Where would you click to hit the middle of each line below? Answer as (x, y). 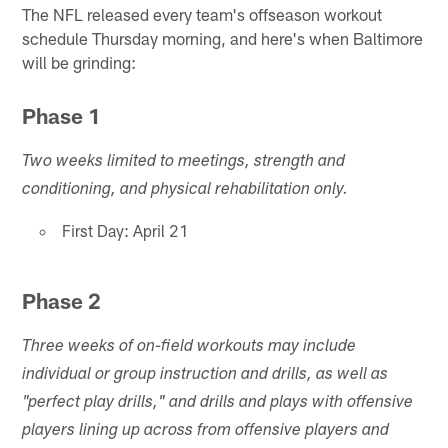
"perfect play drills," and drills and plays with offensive (218, 404)
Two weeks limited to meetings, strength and (184, 163)
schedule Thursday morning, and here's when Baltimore (223, 37)
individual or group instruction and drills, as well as (205, 376)
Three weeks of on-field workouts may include (189, 348)
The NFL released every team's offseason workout (202, 13)
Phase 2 (62, 301)
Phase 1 (62, 116)
